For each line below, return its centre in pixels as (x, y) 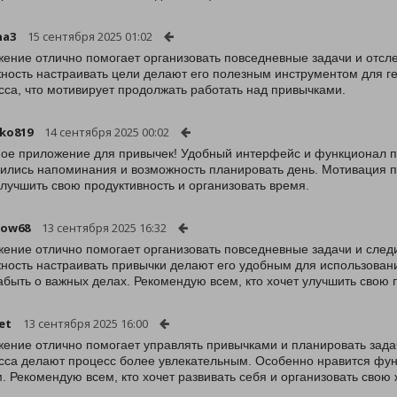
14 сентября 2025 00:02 (107, 132)
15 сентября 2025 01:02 (90, 36)
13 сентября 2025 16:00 (86, 323)
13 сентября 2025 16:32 (104, 228)
